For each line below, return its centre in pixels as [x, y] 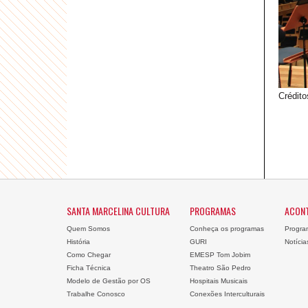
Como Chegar [89, 255]
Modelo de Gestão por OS [109, 281]
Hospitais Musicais [218, 281]
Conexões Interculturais [227, 294]
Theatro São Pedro [220, 268]
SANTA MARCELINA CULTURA [118, 211]
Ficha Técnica [89, 268]
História [78, 242]
